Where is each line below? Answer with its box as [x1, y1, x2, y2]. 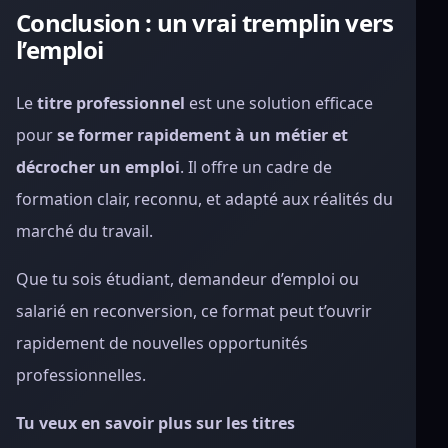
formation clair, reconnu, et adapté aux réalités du [16, 188, 393, 210]
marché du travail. [16, 220, 153, 242]
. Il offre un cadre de [180, 156, 332, 178]
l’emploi [16, 33, 104, 66]
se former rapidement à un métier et [57, 124, 348, 146]
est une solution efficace [185, 92, 373, 114]
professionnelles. [16, 364, 146, 386]
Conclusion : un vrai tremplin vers [16, 6, 394, 39]
